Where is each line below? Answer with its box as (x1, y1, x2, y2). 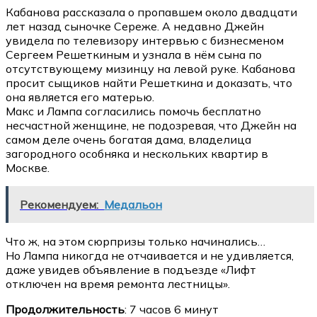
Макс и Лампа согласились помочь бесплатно (6, 104, 261, 119)
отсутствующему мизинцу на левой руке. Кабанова (6, 62, 295, 76)
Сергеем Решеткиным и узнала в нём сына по (6, 47, 262, 62)
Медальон (104, 197, 162, 212)
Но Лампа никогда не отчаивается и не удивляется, (6, 248, 294, 263)
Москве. (6, 161, 50, 175)
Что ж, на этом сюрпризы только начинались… (6, 234, 265, 249)
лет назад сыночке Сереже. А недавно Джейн (6, 19, 264, 34)
